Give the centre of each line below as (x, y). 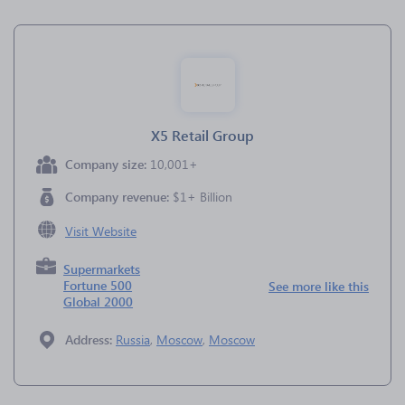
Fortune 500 (98, 285)
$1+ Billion (202, 197)
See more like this (319, 286)
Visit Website (101, 231)
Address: (90, 339)
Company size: (108, 164)
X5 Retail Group (202, 135)
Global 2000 (99, 301)
